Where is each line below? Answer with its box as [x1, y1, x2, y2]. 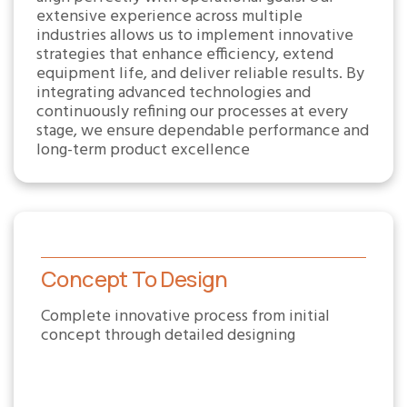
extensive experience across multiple [36, 4, 303, 30]
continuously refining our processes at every [36, 99, 348, 125]
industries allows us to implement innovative [36, 23, 353, 49]
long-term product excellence [36, 137, 250, 164]
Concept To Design [41, 263, 228, 293]
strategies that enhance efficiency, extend [36, 42, 333, 68]
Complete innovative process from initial [41, 303, 330, 330]
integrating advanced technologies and [36, 80, 311, 106]
